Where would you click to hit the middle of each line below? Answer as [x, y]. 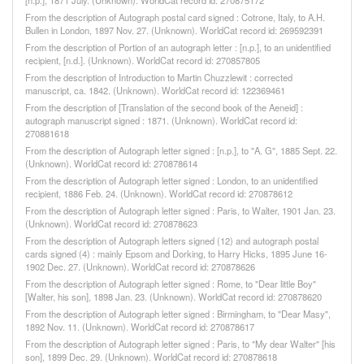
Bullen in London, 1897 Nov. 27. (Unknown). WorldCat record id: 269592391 [174, 30]
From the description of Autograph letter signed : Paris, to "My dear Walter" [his [180, 344]
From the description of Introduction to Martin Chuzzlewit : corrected [159, 77]
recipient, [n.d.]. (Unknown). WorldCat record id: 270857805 [143, 60]
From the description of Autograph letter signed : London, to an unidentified [171, 180]
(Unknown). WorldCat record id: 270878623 [111, 223]
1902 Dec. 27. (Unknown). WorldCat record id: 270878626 [140, 266]
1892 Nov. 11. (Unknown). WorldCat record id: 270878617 [140, 327]
